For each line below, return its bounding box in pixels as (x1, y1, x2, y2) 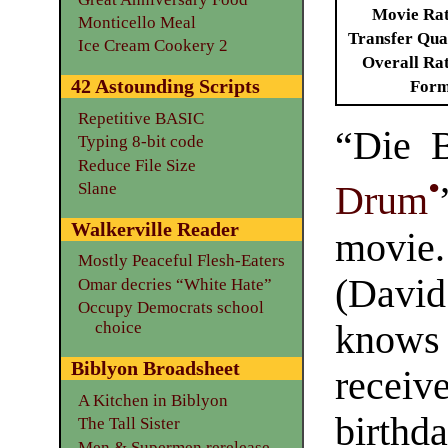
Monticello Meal (77, 13, 196, 33)
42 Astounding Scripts (70, 75, 260, 98)
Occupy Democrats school (77, 298, 264, 318)
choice (95, 318, 143, 338)
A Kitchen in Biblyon (77, 390, 228, 410)
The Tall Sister (77, 414, 180, 434)
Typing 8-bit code (77, 132, 204, 152)
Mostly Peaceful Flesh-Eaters (77, 251, 285, 271)
